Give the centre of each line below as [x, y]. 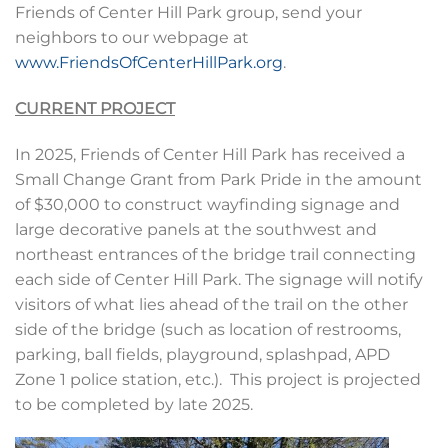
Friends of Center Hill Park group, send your [188, 12]
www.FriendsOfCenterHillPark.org [149, 62]
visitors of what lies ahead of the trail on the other [211, 304]
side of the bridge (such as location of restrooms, [208, 329]
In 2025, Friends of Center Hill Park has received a [210, 154]
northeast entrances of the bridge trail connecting [215, 254]
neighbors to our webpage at [132, 37]
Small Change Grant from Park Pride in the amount [218, 179]
